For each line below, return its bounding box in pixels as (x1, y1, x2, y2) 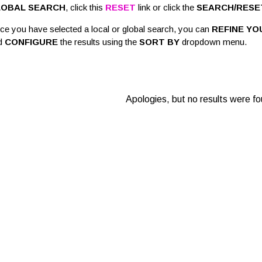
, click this (65, 2, 106, 12)
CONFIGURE (5, 37, 61, 47)
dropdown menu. (180, 37, 247, 47)
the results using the (60, 37, 140, 47)
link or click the (136, 2, 197, 12)
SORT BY (139, 37, 180, 47)
